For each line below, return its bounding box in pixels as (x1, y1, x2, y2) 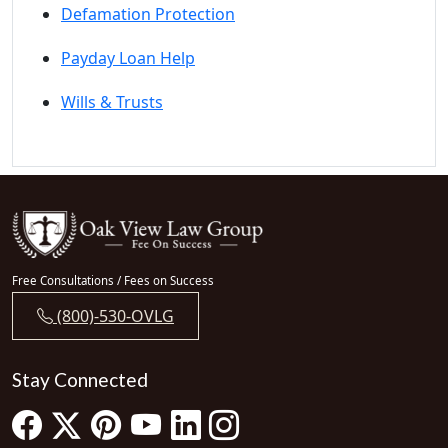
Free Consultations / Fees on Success (12, 273, 214, 288)
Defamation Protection (61, 3, 235, 25)
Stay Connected (12, 368, 148, 391)
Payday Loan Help (61, 47, 195, 69)
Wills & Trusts (61, 91, 163, 113)
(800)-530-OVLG (53, 305, 174, 327)
